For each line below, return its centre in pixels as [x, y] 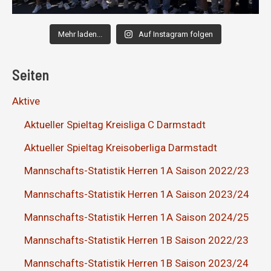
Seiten [31, 74]
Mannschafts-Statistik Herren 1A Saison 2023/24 [137, 194]
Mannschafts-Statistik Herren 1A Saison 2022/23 [137, 171]
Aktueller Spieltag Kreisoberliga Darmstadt [121, 148]
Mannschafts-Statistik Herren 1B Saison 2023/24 [136, 263]
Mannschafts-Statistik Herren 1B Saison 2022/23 [136, 240]
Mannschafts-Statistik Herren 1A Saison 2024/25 [137, 217]
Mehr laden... [80, 34]
